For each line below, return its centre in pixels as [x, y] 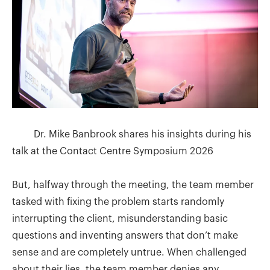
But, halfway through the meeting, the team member [133, 185]
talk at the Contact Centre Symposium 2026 [113, 151]
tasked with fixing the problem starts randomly [118, 202]
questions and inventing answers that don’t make [125, 235]
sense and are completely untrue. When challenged [129, 252]
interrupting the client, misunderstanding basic [120, 218]
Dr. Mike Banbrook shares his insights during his [132, 134]
